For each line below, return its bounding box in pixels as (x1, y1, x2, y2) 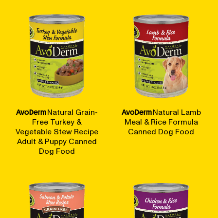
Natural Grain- (47, 107, 98, 118)
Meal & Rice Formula (124, 116, 198, 127)
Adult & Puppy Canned (17, 136, 97, 147)
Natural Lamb (152, 107, 201, 118)
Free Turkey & (32, 116, 82, 127)
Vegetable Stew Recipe (16, 126, 98, 137)
